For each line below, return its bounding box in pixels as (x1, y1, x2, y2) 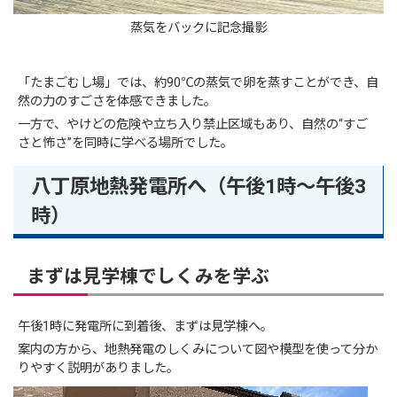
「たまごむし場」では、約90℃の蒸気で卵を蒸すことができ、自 (18, 75, 379, 91)
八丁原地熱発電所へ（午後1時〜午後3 (31, 175, 367, 198)
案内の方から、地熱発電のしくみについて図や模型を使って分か (18, 342, 378, 358)
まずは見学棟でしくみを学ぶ (26, 266, 269, 288)
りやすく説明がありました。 (18, 361, 180, 377)
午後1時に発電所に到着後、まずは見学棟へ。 (18, 319, 274, 335)
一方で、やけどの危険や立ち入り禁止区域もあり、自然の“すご (18, 117, 369, 133)
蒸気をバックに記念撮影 (129, 20, 267, 36)
